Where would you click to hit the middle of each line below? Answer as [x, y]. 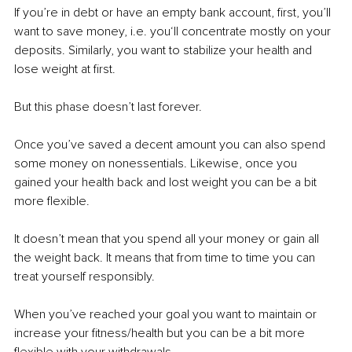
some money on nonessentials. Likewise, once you [157, 163]
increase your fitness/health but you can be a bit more [161, 333]
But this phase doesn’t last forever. [108, 106]
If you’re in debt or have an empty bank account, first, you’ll [174, 12]
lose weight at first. [66, 69]
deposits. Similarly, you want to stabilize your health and [165, 50]
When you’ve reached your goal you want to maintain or [167, 314]
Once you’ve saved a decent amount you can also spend [171, 144]
